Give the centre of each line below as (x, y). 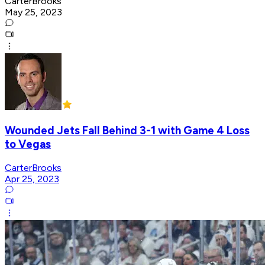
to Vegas (28, 144)
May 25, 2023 (33, 12)
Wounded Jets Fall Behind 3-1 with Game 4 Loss (127, 130)
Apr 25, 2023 (32, 179)
